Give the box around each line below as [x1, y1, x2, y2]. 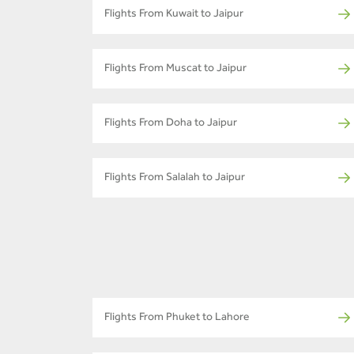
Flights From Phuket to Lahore [104, 313, 250, 325]
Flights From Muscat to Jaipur [104, 64, 247, 76]
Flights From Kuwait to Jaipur [104, 9, 243, 21]
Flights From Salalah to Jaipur [104, 173, 245, 185]
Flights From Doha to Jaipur [104, 119, 237, 130]
